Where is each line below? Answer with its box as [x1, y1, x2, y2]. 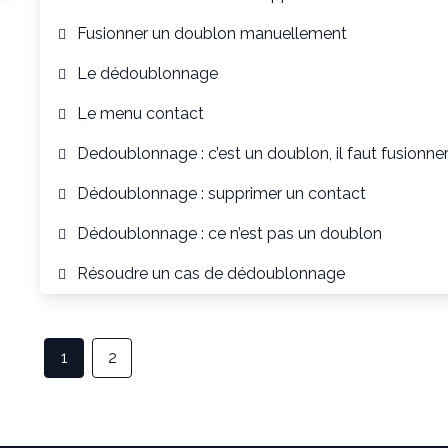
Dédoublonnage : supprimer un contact [76, 184, 366, 203]
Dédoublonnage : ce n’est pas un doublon [76, 224, 382, 243]
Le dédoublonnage [76, 64, 218, 83]
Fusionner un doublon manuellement [76, 24, 347, 43]
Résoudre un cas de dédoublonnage [76, 264, 345, 283]
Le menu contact [76, 104, 204, 123]
